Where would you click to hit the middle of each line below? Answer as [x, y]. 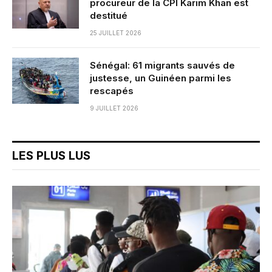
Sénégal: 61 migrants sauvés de [162, 66]
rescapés [112, 91]
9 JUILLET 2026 [114, 108]
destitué [109, 16]
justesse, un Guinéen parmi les [161, 78]
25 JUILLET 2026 [116, 33]
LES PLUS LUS [51, 156]
